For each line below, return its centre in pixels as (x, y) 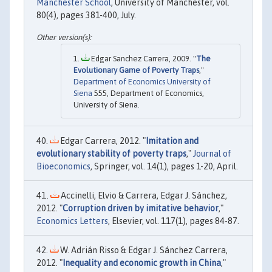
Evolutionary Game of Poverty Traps (136, 70)
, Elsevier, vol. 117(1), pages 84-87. (174, 221)
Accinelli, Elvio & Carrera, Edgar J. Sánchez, (143, 195)
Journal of (212, 153)
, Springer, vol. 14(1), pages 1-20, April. (164, 166)
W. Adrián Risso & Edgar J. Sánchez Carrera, (143, 250)
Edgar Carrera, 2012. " (102, 141)
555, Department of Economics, (148, 93)
